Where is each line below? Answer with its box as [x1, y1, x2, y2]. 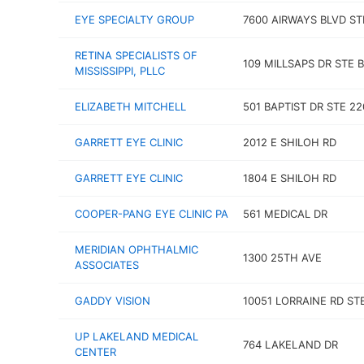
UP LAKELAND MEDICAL [75, 330, 198, 343]
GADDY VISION [75, 294, 150, 307]
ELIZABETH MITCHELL [75, 100, 186, 113]
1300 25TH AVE [242, 250, 322, 264]
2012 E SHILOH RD [242, 136, 336, 149]
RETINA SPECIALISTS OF [75, 49, 197, 62]
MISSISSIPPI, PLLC [75, 64, 165, 77]
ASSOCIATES [75, 258, 139, 271]
